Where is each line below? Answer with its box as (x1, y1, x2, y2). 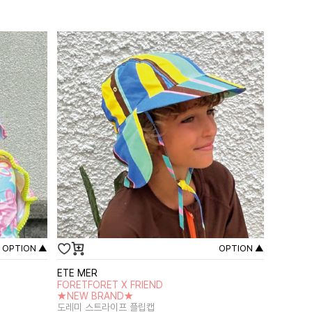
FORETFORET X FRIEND (57, 279, 164, 290)
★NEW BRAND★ (57, 290, 134, 302)
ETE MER (57, 267, 98, 279)
